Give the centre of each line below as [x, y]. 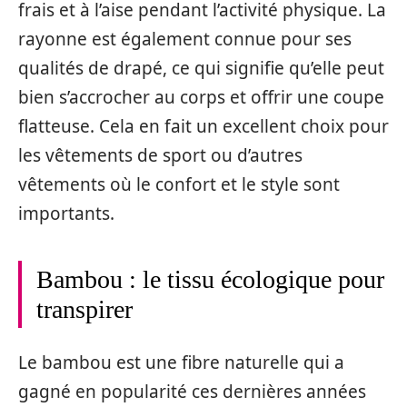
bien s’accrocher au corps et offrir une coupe [201, 97]
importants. [66, 213]
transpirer [84, 309]
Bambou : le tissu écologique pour [210, 279]
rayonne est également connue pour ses [185, 39]
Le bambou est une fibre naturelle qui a [181, 363]
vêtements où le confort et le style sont [179, 184]
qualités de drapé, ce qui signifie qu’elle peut [201, 68]
